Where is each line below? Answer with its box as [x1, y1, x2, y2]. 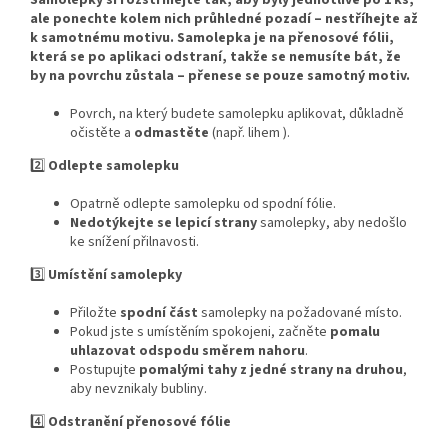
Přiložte [70, 303, 120, 324]
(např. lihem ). [209, 123, 290, 144]
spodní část [120, 303, 198, 324]
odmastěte [134, 123, 209, 144]
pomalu [330, 322, 380, 343]
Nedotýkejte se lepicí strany [70, 213, 257, 234]
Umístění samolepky [48, 265, 182, 286]
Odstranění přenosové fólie [48, 412, 231, 433]
